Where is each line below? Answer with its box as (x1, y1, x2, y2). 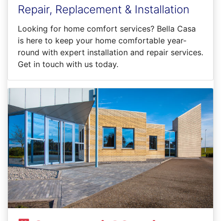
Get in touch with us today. (18, 59, 118, 70)
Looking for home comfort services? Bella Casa (18, 24, 196, 34)
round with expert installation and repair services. (18, 47, 203, 58)
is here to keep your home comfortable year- (18, 36, 186, 46)
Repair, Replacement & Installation (18, 2, 189, 16)
